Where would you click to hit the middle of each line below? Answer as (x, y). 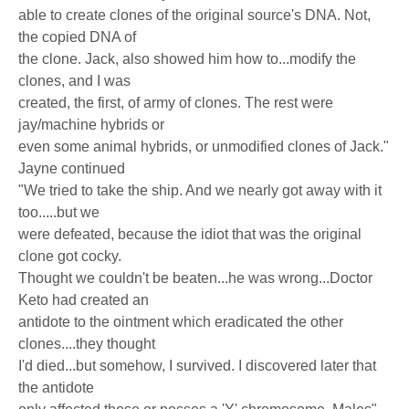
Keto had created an (84, 300)
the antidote (56, 388)
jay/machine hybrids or (91, 125)
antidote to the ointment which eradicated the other (181, 322)
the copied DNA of (77, 37)
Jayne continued (72, 168)
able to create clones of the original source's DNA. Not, (194, 15)
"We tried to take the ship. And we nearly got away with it (200, 190)
